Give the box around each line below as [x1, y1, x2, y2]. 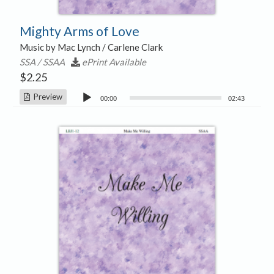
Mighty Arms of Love [19, 23, 139, 39]
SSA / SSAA [19, 56, 65, 67]
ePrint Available [81, 56, 146, 67]
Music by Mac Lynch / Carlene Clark [19, 41, 163, 53]
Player [70, 102, 94, 113]
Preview [29, 91, 62, 102]
